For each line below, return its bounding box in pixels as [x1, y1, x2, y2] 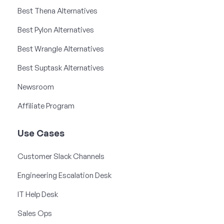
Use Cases [17, 127, 64, 138]
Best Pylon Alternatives [17, 24, 94, 34]
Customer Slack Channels [17, 151, 104, 161]
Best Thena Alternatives [17, 5, 97, 15]
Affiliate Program [17, 100, 74, 110]
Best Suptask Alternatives [17, 62, 104, 72]
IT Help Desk [17, 189, 58, 199]
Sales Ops [17, 208, 52, 218]
